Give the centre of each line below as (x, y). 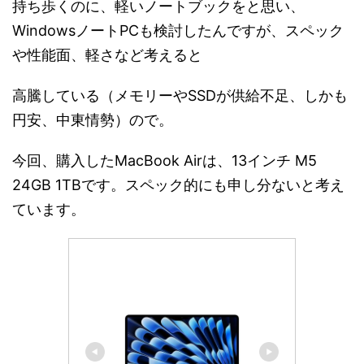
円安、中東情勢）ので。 (93, 120)
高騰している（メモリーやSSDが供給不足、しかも (180, 95)
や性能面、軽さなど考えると (107, 55)
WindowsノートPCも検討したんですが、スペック (178, 30)
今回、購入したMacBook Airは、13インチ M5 (165, 160)
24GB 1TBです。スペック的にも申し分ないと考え (178, 185)
